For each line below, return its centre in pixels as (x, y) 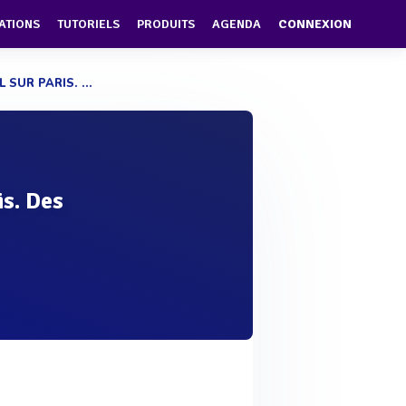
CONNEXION (315, 24)
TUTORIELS (88, 24)
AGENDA (237, 24)
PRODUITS (166, 24)
